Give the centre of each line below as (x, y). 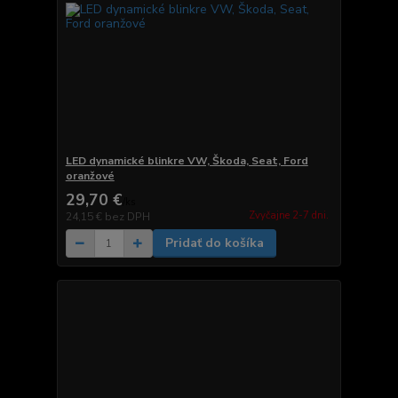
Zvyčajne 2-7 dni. (288, 215)
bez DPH (127, 217)
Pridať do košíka (214, 243)
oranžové (90, 176)
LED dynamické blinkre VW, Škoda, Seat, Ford (187, 161)
